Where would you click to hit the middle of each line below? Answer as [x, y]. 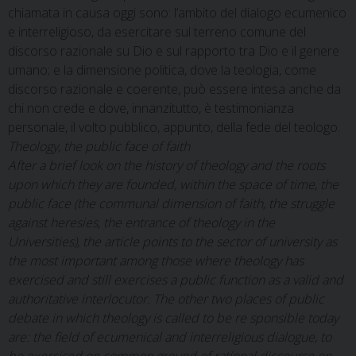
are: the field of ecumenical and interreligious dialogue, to [170, 337]
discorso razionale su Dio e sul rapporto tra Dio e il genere [174, 51]
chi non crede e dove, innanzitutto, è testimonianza [151, 108]
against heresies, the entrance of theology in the [141, 222]
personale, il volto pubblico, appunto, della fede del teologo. [174, 127]
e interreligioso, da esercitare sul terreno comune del [157, 32]
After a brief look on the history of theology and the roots [166, 165]
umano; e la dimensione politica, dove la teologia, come [162, 70]
